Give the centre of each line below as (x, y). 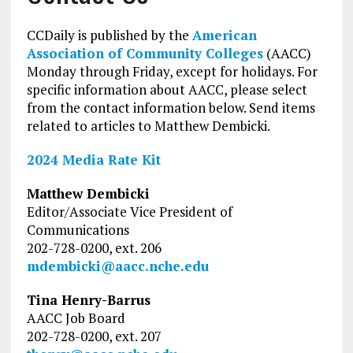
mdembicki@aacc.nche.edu (117, 266)
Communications (78, 230)
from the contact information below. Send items (171, 108)
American (224, 35)
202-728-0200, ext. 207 (94, 336)
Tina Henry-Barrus (88, 300)
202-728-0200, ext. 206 (94, 248)
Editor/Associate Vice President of (129, 212)
